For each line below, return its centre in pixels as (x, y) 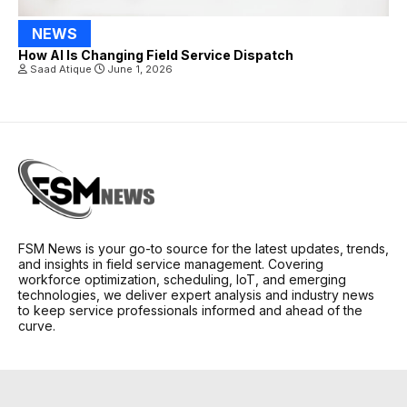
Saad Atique (62, 69)
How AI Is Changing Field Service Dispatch (156, 55)
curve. (37, 326)
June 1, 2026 (139, 69)
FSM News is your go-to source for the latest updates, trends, (203, 248)
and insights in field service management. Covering (171, 264)
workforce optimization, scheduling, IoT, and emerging (182, 279)
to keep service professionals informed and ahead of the (190, 310)
